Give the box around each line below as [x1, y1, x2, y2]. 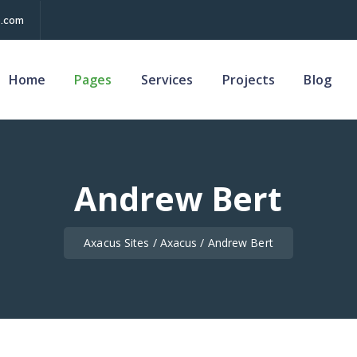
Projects [222, 71, 276, 88]
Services [140, 71, 194, 88]
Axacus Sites [84, 235, 150, 250]
